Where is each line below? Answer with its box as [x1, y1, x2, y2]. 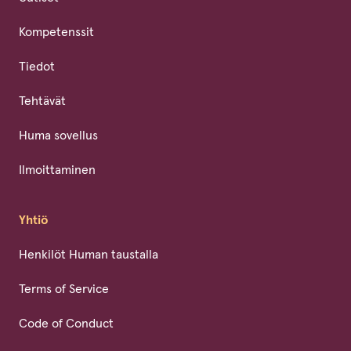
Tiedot [19, 60, 55, 74]
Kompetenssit [19, 26, 94, 39]
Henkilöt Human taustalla [19, 248, 158, 262]
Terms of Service [19, 283, 109, 296]
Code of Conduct [19, 317, 114, 331]
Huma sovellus [19, 129, 98, 143]
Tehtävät [19, 95, 66, 108]
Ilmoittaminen [19, 164, 96, 177]
